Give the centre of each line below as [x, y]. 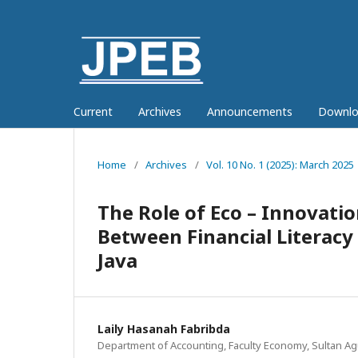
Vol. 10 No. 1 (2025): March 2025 [280, 164]
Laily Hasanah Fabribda [164, 328]
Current [93, 111]
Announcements [250, 111]
